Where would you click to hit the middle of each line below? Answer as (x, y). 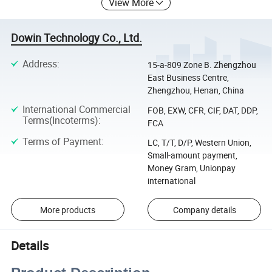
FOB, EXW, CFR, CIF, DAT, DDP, (202, 110)
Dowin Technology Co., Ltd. (77, 37)
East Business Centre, (188, 78)
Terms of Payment (62, 141)
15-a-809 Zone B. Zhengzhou (202, 65)
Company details (204, 209)
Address (39, 64)
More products (67, 209)
